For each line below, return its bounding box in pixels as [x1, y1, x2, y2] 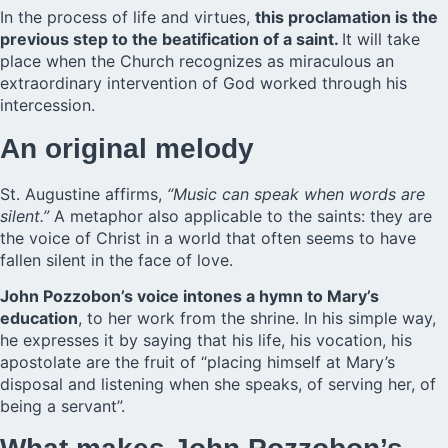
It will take [342, 29, 420, 50]
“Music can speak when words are [167, 183, 425, 204]
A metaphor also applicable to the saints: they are [49, 205, 432, 226]
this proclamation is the [255, 7, 438, 28]
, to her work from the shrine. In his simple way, [78, 307, 436, 328]
